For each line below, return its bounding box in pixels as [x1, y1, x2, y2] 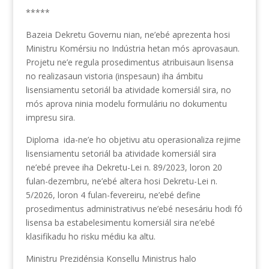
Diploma [25, 133, 59, 145]
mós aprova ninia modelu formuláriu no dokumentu [25, 97, 227, 109]
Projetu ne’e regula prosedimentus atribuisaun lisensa [25, 56, 234, 68]
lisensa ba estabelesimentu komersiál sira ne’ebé [25, 216, 215, 228]
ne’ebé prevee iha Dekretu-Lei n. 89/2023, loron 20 [25, 161, 222, 173]
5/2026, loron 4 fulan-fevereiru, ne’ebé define [25, 189, 201, 201]
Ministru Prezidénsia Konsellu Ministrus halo [25, 252, 196, 264]
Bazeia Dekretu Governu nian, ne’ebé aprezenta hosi [25, 28, 230, 40]
